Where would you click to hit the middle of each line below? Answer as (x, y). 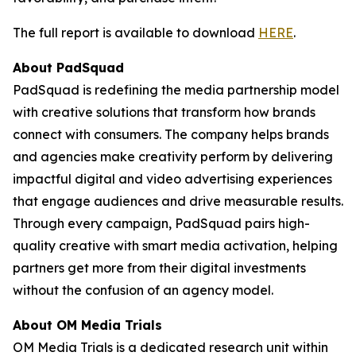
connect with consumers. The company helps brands (171, 134)
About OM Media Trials (87, 325)
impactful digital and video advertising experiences (172, 179)
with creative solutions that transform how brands (164, 112)
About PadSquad (68, 68)
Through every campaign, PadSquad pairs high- (161, 223)
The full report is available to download (135, 33)
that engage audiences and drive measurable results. (178, 201)
